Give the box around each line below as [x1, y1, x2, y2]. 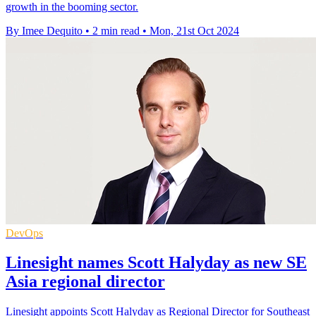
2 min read [92, 24, 140, 37]
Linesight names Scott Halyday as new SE [6, 253, 307, 272]
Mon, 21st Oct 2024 [150, 24, 239, 37]
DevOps [6, 226, 43, 239]
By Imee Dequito [6, 24, 83, 37]
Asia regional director [6, 272, 165, 291]
